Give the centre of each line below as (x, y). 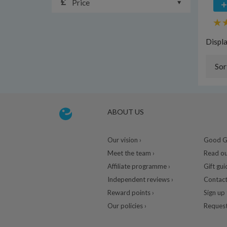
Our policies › (127, 206)
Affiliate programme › (139, 166)
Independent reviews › (140, 180)
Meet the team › (131, 153)
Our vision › (124, 140)
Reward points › (130, 193)
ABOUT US (125, 112)
